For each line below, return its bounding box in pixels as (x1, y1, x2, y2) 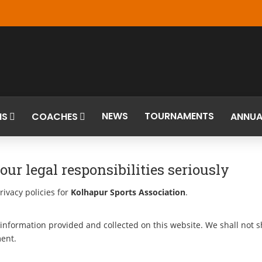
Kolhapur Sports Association (71, 187, 185, 198)
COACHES (32, 110, 78, 123)
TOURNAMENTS (144, 109, 214, 123)
